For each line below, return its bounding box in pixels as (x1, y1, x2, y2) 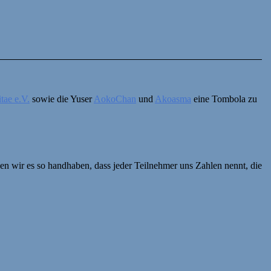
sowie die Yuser (30, 94, 94, 105)
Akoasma (155, 94, 191, 105)
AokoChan (94, 94, 136, 105)
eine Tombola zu (191, 94, 257, 105)
